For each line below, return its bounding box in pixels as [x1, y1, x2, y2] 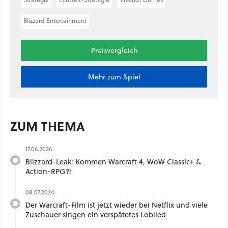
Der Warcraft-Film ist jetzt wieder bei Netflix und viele [25, 199, 208, 210]
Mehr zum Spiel [88, 71, 140, 82]
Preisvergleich [91, 45, 137, 55]
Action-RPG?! [25, 165, 72, 177]
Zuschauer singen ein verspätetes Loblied [25, 209, 166, 220]
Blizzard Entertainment [23, 16, 87, 25]
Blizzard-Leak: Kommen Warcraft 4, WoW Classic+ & [25, 156, 201, 167]
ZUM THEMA [10, 117, 85, 135]
